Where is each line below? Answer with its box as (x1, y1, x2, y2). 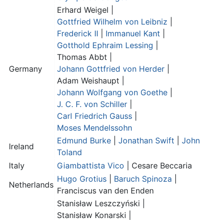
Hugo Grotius (57, 174, 107, 184)
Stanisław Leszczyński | (57, 198, 145, 209)
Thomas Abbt (57, 52, 110, 62)
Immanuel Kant (106, 28, 160, 39)
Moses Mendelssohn (57, 123, 132, 133)
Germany (9, 64, 42, 74)
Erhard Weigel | (57, 5, 113, 15)
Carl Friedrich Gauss (57, 111, 132, 121)
